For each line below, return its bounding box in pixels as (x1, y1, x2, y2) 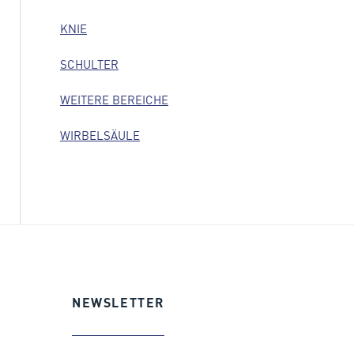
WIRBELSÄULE (60, 127, 140, 143)
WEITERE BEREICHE (60, 92, 168, 107)
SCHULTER (60, 56, 119, 72)
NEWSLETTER (72, 294, 164, 311)
